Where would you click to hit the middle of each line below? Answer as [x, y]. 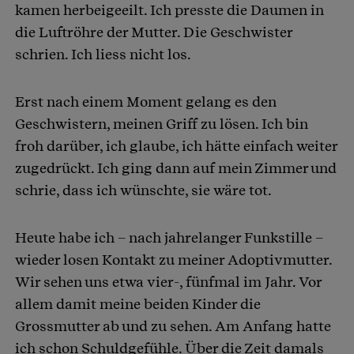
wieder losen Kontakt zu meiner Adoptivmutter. [173, 259]
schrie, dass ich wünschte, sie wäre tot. [143, 190]
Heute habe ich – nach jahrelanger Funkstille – [169, 237]
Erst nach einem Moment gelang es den [146, 101]
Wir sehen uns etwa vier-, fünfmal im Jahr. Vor [168, 281]
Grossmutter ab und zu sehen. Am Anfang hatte [173, 326]
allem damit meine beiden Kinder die [138, 303]
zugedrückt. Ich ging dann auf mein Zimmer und [176, 168]
